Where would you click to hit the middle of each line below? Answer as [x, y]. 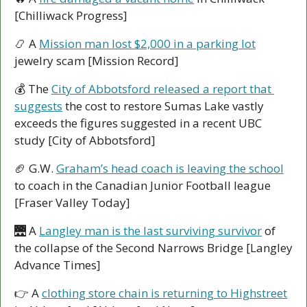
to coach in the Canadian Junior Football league [143, 186]
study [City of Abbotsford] [85, 140]
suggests [38, 106]
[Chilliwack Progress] [71, 16]
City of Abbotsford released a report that [161, 89]
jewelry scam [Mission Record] [97, 61]
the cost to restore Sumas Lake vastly [163, 106]
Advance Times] [58, 265]
